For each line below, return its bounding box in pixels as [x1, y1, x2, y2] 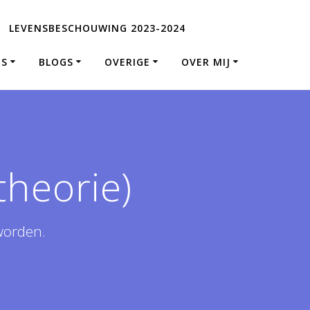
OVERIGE [104, 55, 150, 69]
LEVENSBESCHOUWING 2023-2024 [9, 21, 186, 35]
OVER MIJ [181, 55, 230, 69]
